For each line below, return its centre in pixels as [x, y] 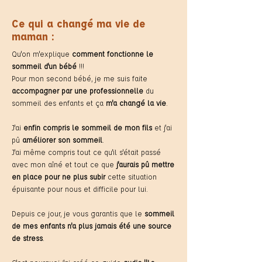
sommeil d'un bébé [44, 66]
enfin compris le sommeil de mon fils [88, 127]
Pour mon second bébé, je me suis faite [80, 78]
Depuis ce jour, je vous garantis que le [78, 213]
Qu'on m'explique [42, 54]
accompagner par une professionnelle [77, 91]
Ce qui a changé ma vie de [78, 23]
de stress [27, 238]
